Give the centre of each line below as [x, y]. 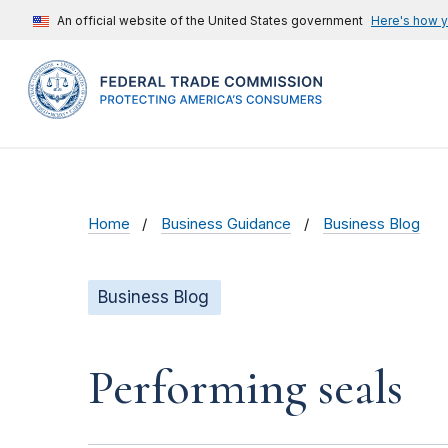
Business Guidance [226, 224]
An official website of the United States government [210, 20]
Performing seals [245, 388]
